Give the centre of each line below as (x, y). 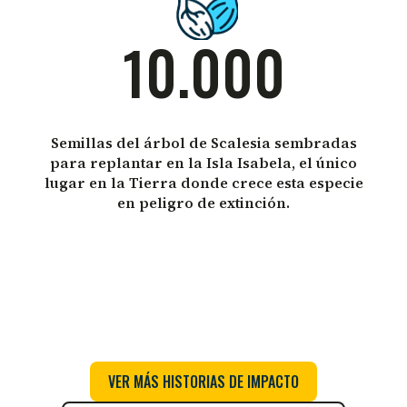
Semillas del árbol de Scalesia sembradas (203, 142)
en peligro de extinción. (203, 202)
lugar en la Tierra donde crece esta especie (203, 182)
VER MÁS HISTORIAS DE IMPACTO (203, 381)
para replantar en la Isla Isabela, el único (203, 162)
